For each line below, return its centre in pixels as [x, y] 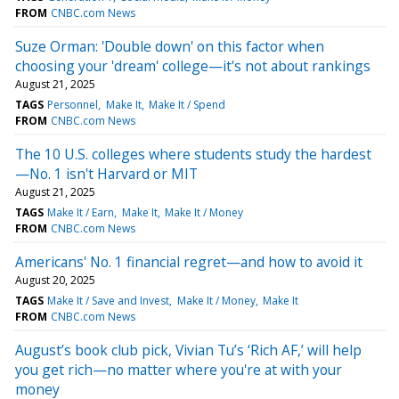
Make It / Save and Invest [109, 300]
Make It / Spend [187, 104]
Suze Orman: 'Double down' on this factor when [170, 46]
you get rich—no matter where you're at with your [179, 369]
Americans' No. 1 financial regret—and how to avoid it [189, 261]
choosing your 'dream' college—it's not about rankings [193, 65]
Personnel [73, 104]
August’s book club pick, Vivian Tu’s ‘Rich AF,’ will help [188, 350]
